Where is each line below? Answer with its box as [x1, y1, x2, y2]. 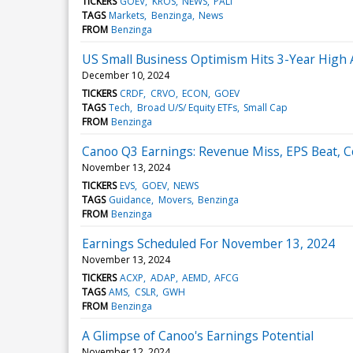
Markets [109, 8, 145, 22]
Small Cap [243, 100, 288, 114]
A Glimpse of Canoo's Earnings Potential [82, 326, 314, 344]
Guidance [109, 192, 152, 206]
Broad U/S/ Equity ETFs [136, 100, 237, 114]
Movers [158, 192, 191, 206]
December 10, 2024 [82, 68, 169, 82]
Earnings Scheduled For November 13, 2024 [82, 234, 335, 252]
